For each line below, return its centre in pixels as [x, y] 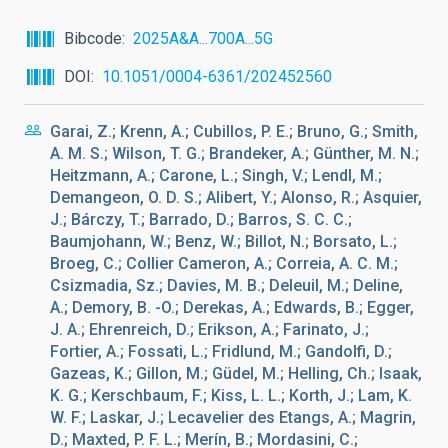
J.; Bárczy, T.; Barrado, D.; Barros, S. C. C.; [201, 219]
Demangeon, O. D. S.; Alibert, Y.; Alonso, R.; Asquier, [236, 197]
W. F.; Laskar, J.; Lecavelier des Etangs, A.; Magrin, [233, 417]
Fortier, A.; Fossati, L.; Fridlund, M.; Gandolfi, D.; [221, 351]
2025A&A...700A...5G [203, 38]
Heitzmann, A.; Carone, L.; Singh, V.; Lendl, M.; [216, 175]
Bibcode [93, 38]
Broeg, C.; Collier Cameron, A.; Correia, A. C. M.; [224, 263]
